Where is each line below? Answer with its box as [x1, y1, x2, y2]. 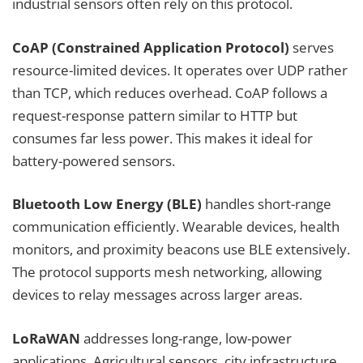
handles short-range [202, 194, 331, 214]
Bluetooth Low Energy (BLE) [12, 194, 202, 214]
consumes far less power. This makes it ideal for [12, 128, 313, 147]
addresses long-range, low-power [80, 328, 292, 348]
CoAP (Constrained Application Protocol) [12, 37, 289, 57]
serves [289, 37, 334, 57]
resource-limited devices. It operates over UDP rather [12, 60, 348, 79]
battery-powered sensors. [12, 151, 175, 170]
